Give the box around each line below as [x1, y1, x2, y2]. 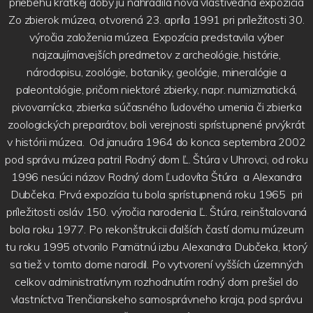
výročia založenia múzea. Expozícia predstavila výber [29, 30, 284, 45]
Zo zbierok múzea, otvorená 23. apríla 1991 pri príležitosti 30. [8, 13, 305, 27]
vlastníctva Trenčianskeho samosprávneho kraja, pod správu [10, 292, 303, 307]
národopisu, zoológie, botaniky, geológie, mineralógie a [27, 65, 286, 80]
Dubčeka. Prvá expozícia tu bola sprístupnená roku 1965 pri [10, 187, 303, 202]
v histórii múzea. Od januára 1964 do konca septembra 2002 [7, 135, 306, 150]
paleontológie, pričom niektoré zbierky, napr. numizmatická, [15, 82, 298, 97]
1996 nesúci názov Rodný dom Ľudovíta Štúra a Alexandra [10, 170, 303, 184]
